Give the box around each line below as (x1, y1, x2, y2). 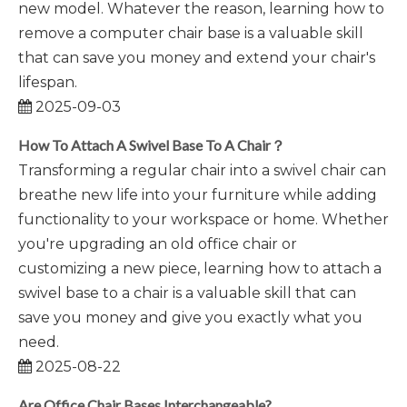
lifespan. (18, 74, 77, 91)
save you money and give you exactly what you (18, 309, 362, 326)
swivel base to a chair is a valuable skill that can (18, 284, 356, 302)
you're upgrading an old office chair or (18, 235, 297, 253)
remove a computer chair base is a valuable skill (18, 25, 363, 42)
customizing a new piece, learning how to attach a (18, 260, 382, 277)
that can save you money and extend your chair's (18, 49, 375, 66)
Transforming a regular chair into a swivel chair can (18, 162, 386, 179)
